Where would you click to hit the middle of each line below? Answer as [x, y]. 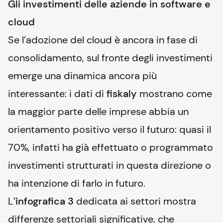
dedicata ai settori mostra [135, 201]
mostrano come [174, 94]
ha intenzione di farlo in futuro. [77, 183]
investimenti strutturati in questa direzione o [110, 165]
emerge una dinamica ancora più [82, 76]
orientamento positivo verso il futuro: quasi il [110, 129]
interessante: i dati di [57, 94]
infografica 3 [45, 201]
